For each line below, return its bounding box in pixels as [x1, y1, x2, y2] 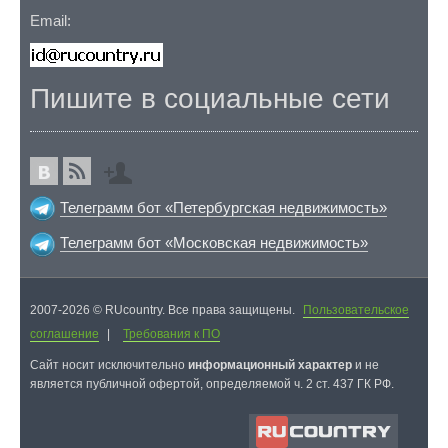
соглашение [30, 326, 99, 341]
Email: [30, 11, 71, 29]
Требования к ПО [123, 326, 220, 341]
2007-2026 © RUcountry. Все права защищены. [30, 302, 298, 317]
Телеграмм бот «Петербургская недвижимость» [60, 198, 387, 216]
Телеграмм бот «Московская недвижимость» [60, 234, 368, 252]
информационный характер [188, 357, 352, 372]
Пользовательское [303, 302, 409, 317]
